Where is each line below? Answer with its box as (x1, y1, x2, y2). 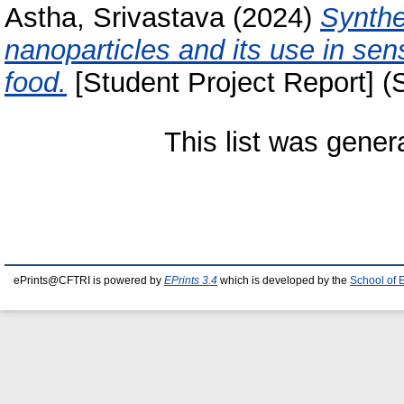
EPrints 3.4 (164, 275, 217, 286)
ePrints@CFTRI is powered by (14, 275, 164, 286)
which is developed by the (217, 275, 350, 286)
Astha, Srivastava (5, 2, 225, 34)
